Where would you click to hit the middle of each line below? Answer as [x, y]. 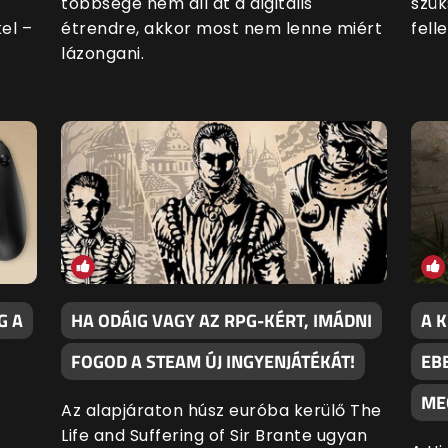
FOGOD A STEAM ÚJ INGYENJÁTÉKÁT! [213, 362]
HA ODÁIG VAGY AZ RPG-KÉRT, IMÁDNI [221, 321]
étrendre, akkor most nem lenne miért [221, 29]
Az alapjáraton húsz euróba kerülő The [221, 411]
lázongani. [105, 54]
